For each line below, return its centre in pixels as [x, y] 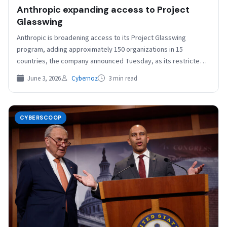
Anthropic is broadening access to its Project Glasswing [101, 38]
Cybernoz [85, 79]
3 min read [122, 79]
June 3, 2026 [43, 79]
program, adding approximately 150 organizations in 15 [100, 50]
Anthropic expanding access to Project [103, 10]
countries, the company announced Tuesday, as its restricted [110, 61]
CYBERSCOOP [41, 118]
